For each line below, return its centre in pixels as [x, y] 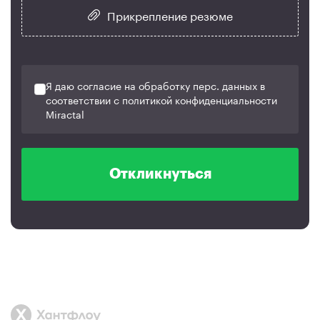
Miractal [65, 114]
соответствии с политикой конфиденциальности [161, 99]
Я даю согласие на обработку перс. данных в [155, 85]
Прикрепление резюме [170, 15]
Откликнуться [160, 174]
